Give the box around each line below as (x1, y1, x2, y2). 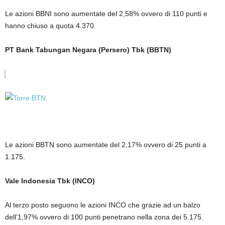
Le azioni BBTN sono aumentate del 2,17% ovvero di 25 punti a (5, 140, 206, 149)
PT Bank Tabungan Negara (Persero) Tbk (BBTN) (5, 45, 171, 54)
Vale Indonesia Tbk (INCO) (5, 176, 95, 185)
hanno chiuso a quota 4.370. (5, 21, 96, 30)
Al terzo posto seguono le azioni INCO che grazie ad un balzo (5, 200, 200, 209)
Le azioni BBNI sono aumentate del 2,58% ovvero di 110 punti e (5, 9, 207, 18)
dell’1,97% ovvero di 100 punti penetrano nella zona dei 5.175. (5, 212, 203, 221)
